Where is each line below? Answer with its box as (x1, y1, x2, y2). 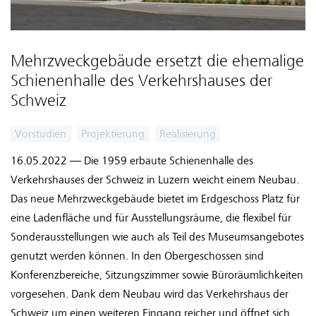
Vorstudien (15, 128, 67, 141)
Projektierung (81, 128, 145, 141)
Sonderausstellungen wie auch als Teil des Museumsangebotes (11, 231, 304, 244)
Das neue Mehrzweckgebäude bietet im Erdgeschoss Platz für (11, 193, 300, 206)
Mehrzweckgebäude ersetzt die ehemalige (11, 51, 304, 72)
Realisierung (159, 128, 216, 141)
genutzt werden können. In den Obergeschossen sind (11, 250, 264, 263)
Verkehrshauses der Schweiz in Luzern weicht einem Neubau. (11, 174, 299, 187)
